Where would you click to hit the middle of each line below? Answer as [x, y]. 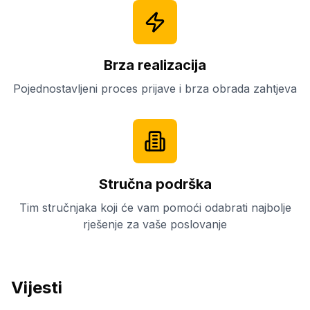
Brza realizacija [155, 65]
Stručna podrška [155, 184]
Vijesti [37, 288]
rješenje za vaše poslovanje [155, 224]
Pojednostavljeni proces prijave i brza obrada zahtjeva [155, 89]
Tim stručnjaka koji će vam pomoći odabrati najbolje [155, 208]
